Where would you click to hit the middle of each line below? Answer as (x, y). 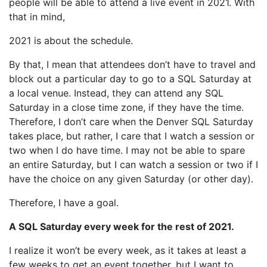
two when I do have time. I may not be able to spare (127, 150)
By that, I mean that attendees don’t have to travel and (132, 64)
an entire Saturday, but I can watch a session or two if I (133, 164)
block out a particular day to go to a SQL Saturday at (130, 79)
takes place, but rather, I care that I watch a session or (132, 136)
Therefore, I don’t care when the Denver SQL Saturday (131, 122)
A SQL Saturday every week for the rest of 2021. (122, 226)
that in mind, (37, 17)
